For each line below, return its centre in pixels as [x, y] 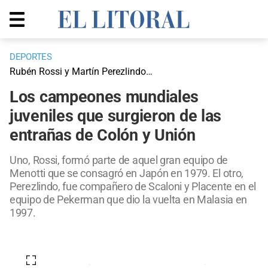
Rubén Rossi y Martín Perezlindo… [81, 72]
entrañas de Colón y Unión [103, 135]
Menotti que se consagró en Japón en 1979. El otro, [127, 173]
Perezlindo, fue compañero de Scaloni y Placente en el [133, 187]
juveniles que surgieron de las [116, 116]
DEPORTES [31, 57]
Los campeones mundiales [104, 97]
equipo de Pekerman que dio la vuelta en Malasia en [129, 200]
